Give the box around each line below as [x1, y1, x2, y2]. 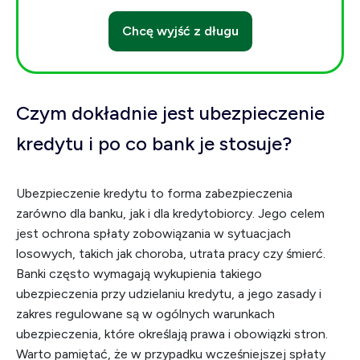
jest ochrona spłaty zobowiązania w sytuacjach [16, 226, 291, 241]
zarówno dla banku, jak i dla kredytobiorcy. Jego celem [16, 206, 325, 221]
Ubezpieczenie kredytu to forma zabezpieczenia [16, 186, 292, 201]
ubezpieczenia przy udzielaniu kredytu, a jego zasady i [16, 286, 321, 301]
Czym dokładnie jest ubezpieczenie [16, 101, 325, 125]
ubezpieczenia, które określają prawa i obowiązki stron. [16, 326, 328, 342]
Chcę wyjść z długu [121, 23, 239, 39]
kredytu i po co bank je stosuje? [16, 132, 292, 155]
